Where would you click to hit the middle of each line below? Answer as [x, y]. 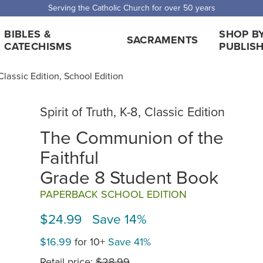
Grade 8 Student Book [129, 176]
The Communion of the [132, 136]
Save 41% [129, 242]
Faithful [69, 156]
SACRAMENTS [162, 40]
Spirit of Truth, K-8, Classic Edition [132, 112]
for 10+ [90, 242]
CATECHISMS [38, 46]
